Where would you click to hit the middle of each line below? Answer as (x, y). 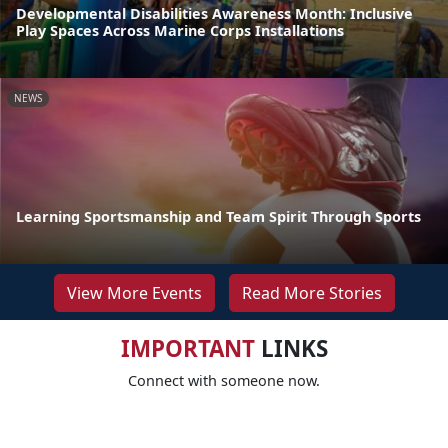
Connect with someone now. (224, 380)
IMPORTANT (187, 348)
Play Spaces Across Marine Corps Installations (180, 30)
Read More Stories (311, 292)
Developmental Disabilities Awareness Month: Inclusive (214, 13)
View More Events (134, 292)
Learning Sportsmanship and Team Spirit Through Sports (218, 216)
